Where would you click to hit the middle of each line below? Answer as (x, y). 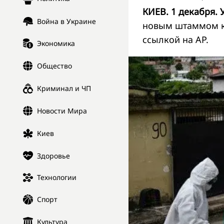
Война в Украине (66, 21)
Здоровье (53, 155)
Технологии (57, 177)
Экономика (56, 43)
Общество (54, 66)
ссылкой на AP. (175, 39)
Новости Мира (62, 111)
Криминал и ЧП (64, 88)
